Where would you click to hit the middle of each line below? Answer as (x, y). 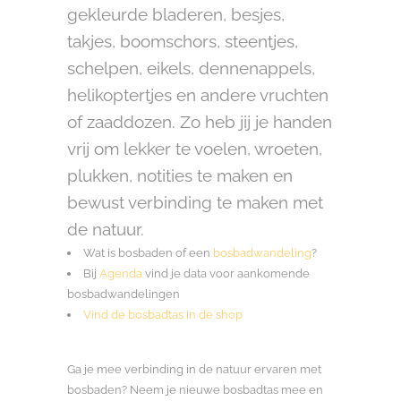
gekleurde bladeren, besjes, (176, 14)
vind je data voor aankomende (226, 273)
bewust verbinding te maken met (195, 202)
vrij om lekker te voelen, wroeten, (195, 149)
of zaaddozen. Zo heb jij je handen (200, 122)
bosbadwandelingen (124, 294)
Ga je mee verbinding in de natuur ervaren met (194, 369)
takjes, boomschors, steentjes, (183, 41)
